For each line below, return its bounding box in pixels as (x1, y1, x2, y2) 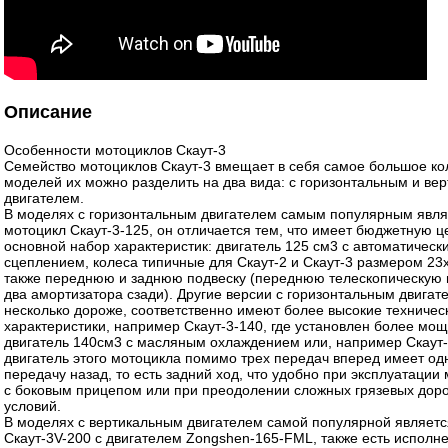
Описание (4, 101, 92, 122)
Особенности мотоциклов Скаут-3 (4, 141, 226, 158)
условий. (4, 397, 61, 414)
